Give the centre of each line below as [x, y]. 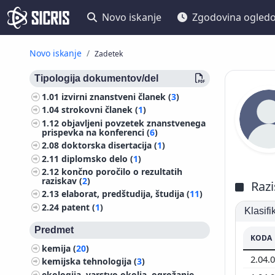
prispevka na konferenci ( [96, 132]
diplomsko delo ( [98, 158]
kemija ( [59, 248]
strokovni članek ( [100, 110]
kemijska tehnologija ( [90, 261]
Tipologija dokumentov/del [96, 78]
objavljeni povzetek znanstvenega [134, 123]
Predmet [54, 230]
